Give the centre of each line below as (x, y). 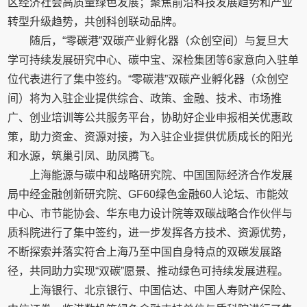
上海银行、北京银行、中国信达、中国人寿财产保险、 (161, 290)
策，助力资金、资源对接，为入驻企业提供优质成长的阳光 (150, 137)
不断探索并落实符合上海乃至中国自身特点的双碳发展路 (145, 252)
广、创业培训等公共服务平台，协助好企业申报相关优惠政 (150, 118)
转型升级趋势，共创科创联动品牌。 (96, 22)
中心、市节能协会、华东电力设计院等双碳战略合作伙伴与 (150, 213)
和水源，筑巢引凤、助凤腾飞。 (85, 156)
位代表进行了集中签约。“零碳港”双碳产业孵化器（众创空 (148, 79)
